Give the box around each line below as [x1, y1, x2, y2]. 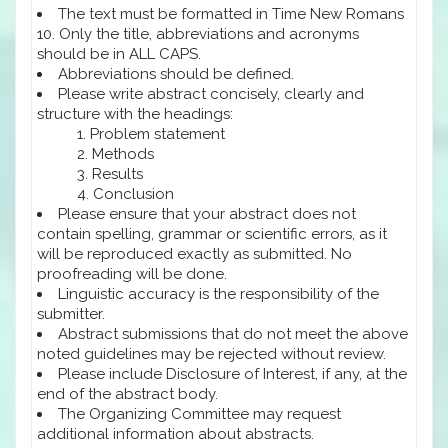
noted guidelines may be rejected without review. [37, 344, 386, 363]
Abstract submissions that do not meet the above [58, 324, 408, 343]
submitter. [37, 304, 105, 323]
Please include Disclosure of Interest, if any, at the [58, 364, 407, 383]
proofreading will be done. [37, 264, 227, 283]
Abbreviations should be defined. [58, 64, 294, 83]
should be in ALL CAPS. [37, 44, 201, 63]
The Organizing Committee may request [58, 404, 341, 423]
